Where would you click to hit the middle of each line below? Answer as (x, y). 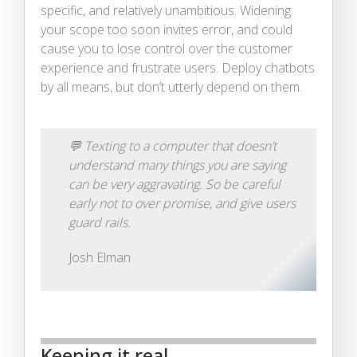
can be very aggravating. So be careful (175, 184)
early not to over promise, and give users (182, 203)
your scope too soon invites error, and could (167, 29)
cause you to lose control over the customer (167, 48)
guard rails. (100, 222)
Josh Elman (100, 257)
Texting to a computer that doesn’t (180, 145)
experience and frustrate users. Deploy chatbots (178, 67)
